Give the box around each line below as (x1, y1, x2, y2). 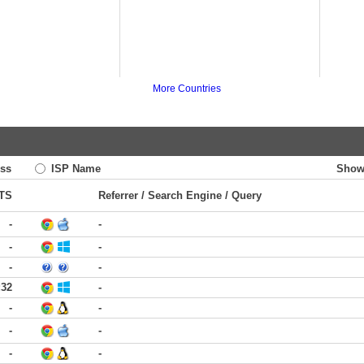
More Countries (152, 83, 221, 94)
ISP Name (48, 162, 101, 175)
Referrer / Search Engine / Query (98, 189, 262, 201)
